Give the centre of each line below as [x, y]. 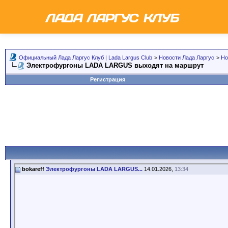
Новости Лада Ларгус [187, 58]
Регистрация [107, 79]
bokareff [33, 169]
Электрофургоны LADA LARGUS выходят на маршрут [115, 65]
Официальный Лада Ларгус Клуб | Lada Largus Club [85, 58]
